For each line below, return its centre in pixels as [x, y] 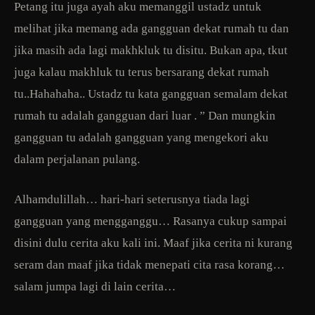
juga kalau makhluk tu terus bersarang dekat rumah [142, 72]
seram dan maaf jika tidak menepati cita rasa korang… [149, 264]
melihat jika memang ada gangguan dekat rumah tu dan [152, 28]
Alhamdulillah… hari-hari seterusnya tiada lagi [132, 199]
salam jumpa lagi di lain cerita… [95, 286]
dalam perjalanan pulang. [77, 159]
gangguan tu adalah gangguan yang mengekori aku [141, 137]
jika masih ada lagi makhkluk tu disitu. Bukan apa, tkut [151, 50]
